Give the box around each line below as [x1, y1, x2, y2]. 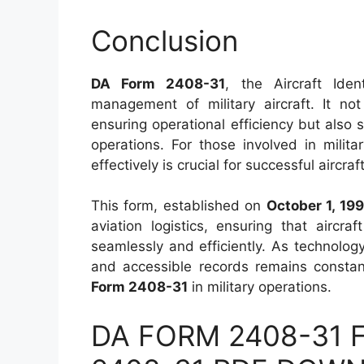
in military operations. [188, 279, 331, 295]
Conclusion [91, 23, 238, 58]
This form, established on [91, 197, 266, 214]
